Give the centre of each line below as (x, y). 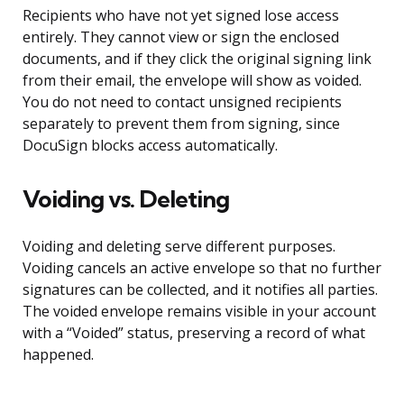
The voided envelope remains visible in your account (199, 312)
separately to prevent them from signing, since (181, 124)
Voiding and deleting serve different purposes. (179, 247)
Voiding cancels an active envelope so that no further (202, 268)
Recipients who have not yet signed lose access (181, 16)
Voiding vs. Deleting (126, 199)
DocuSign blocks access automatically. (150, 146)
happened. (58, 355)
